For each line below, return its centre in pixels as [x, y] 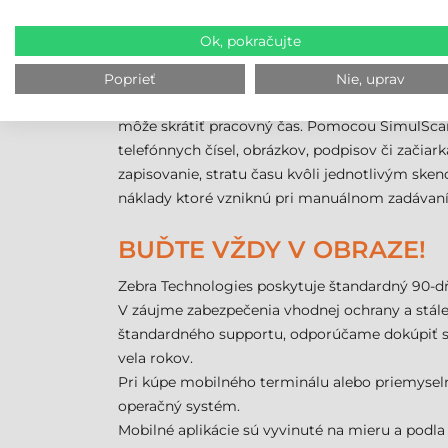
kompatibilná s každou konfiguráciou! [289, 14]
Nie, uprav [370, 78]
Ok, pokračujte [250, 40]
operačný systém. [179, 406]
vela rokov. [155, 358]
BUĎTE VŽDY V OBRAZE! [272, 249]
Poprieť [130, 78]
